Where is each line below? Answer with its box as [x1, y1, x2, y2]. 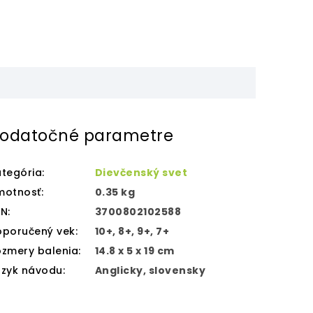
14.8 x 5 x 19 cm [94, 243, 175, 258]
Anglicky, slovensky [94, 263, 206, 277]
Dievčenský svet [94, 165, 188, 180]
